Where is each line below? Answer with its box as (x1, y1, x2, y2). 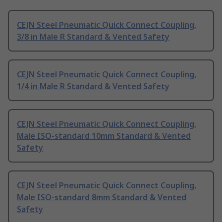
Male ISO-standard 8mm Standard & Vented (17, 192, 186, 203)
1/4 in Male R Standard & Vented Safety (17, 81, 169, 92)
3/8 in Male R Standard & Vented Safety (17, 31, 169, 43)
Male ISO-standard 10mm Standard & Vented (17, 130, 191, 142)
